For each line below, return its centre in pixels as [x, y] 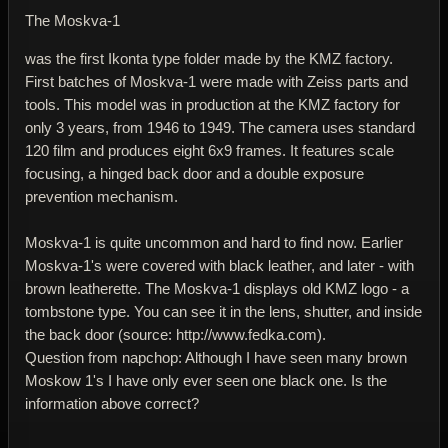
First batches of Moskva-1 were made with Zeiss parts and [216, 82]
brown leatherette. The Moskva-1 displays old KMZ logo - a [217, 289]
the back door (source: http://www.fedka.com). [175, 335]
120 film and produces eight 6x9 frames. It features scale [209, 151]
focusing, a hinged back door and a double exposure [194, 174]
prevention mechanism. [101, 197]
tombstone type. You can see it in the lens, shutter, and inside [223, 312]
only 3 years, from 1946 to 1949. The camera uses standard [220, 128]
